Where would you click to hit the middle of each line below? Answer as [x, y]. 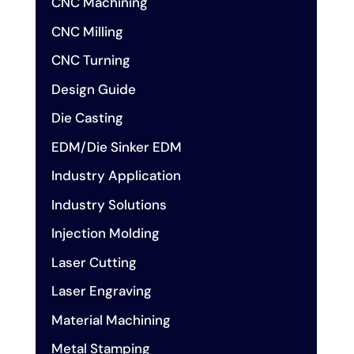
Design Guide [93, 89]
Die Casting [87, 118]
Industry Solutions [109, 204]
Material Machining [111, 320]
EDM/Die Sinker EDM [116, 147]
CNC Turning [90, 60]
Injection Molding [105, 233]
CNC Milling [87, 31]
